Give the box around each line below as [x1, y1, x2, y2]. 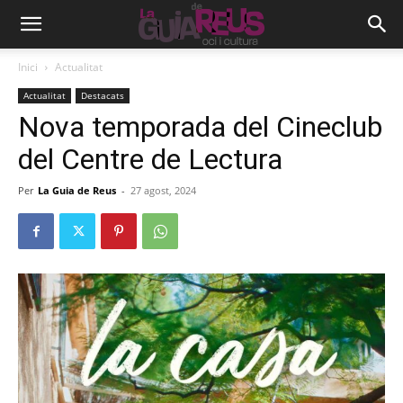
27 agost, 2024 [130, 184, 196, 197]
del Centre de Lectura [18, 142, 282, 176]
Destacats [81, 89, 124, 102]
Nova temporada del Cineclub [18, 110, 382, 144]
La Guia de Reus [38, 184, 116, 197]
